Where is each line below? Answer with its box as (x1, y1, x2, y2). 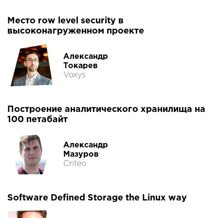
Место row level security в (7, 17, 124, 25)
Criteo (63, 160, 86, 167)
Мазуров (63, 150, 99, 158)
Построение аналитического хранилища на (7, 106, 205, 114)
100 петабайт (7, 116, 68, 124)
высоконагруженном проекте (7, 27, 144, 36)
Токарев (63, 62, 98, 70)
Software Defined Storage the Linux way (7, 194, 187, 202)
